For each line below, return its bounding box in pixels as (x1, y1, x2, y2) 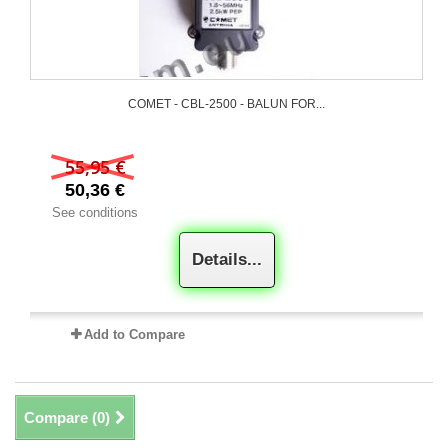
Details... (191, 250, 262, 269)
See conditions (52, 205, 138, 220)
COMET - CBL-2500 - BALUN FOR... (128, 97, 325, 111)
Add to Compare (84, 327, 186, 342)
